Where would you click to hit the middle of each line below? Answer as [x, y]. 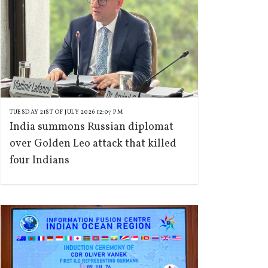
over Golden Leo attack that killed [93, 144]
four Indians [39, 161]
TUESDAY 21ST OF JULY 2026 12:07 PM [66, 112]
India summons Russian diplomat [92, 127]
